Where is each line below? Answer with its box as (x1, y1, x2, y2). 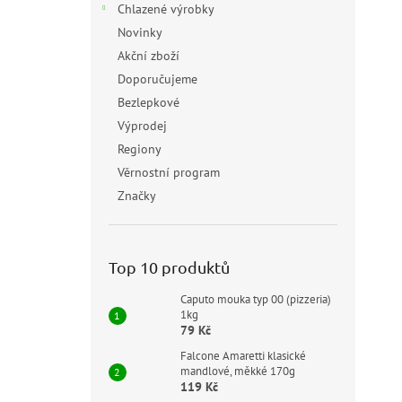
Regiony (117, 141, 161, 157)
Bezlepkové (117, 94, 179, 110)
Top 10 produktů (108, 258, 230, 276)
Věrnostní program (117, 164, 220, 180)
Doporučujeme (117, 71, 197, 87)
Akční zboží (117, 48, 179, 64)
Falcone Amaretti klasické (179, 348, 306, 363)
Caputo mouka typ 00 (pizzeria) (179, 292, 331, 307)
